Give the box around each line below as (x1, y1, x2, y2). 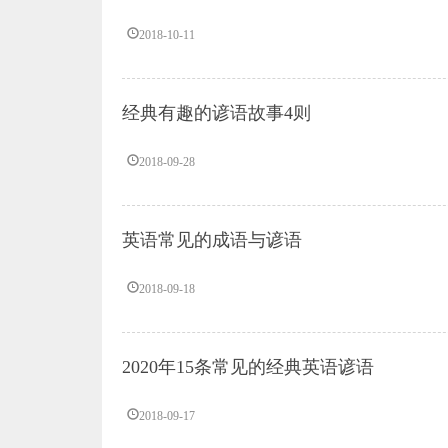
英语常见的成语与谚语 (122, 230, 302, 250)
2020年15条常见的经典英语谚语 (122, 357, 374, 377)
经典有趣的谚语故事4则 (122, 103, 311, 123)
